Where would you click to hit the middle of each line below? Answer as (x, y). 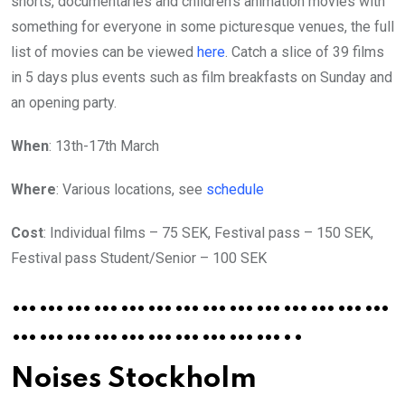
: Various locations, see (131, 189)
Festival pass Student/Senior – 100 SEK (139, 258)
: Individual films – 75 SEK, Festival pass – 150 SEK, (208, 232)
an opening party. (64, 102)
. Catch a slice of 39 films (305, 52)
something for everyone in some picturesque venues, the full (202, 26)
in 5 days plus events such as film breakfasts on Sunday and (202, 77)
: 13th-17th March (104, 146)
